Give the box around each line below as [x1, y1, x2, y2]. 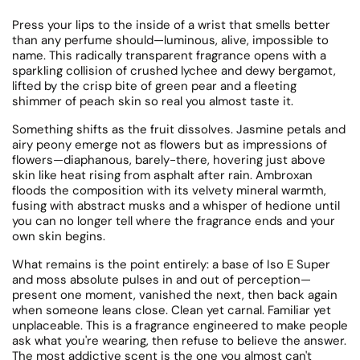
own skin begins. [12, 228, 105, 244]
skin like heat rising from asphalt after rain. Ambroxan [12, 167, 313, 183]
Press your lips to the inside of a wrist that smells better [12, 17, 330, 33]
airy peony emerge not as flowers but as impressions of [12, 137, 327, 153]
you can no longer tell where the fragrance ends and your [12, 213, 335, 229]
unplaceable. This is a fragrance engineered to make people [12, 317, 348, 333]
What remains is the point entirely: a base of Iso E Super [12, 256, 330, 272]
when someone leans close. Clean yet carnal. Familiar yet [12, 302, 331, 318]
